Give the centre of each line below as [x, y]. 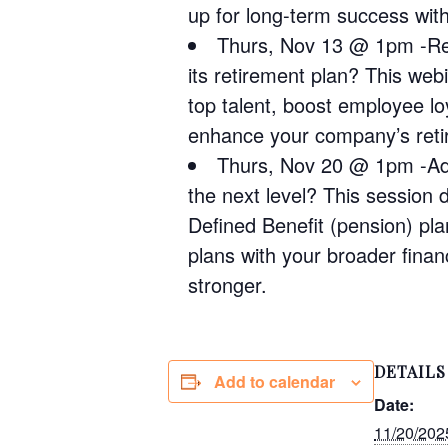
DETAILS [410, 371]
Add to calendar [274, 381]
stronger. [227, 284]
